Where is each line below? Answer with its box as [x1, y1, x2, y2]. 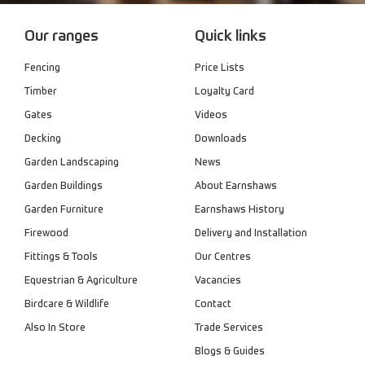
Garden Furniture [24, 204, 103, 215]
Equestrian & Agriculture [24, 275, 138, 286]
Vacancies [195, 275, 241, 286]
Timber [24, 86, 57, 97]
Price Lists [195, 63, 244, 73]
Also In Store [24, 323, 86, 333]
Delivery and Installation [195, 228, 307, 239]
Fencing [24, 63, 60, 73]
